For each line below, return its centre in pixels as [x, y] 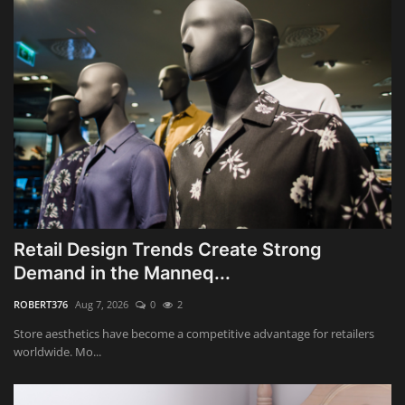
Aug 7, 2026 [102, 304]
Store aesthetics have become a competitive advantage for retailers [194, 333]
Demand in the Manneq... [122, 273]
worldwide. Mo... [57, 351]
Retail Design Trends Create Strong [168, 249]
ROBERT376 [41, 304]
